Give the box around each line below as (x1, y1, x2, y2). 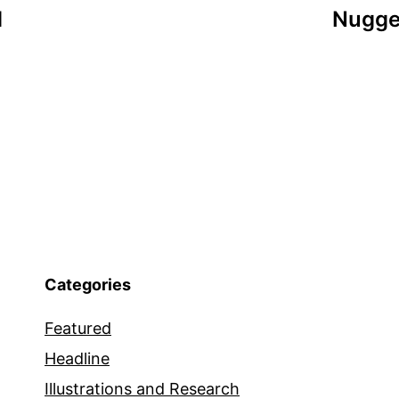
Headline (45, 349, 110, 369)
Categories (45, 275, 131, 295)
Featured (45, 319, 111, 338)
